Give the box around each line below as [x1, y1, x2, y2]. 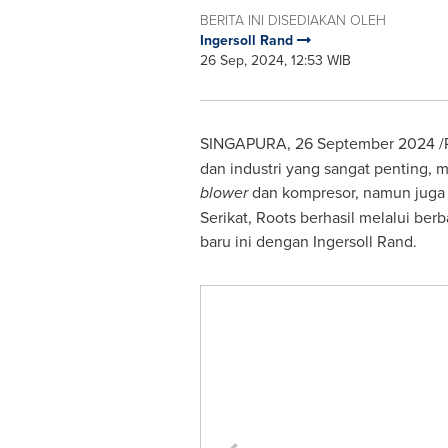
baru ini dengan [199, 230, 313, 252]
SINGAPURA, [199, 132, 295, 154]
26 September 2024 [294, 132, 435, 154]
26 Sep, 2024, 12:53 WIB [199, 50, 351, 70]
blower [199, 181, 248, 204]
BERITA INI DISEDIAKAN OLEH [199, 10, 386, 29]
